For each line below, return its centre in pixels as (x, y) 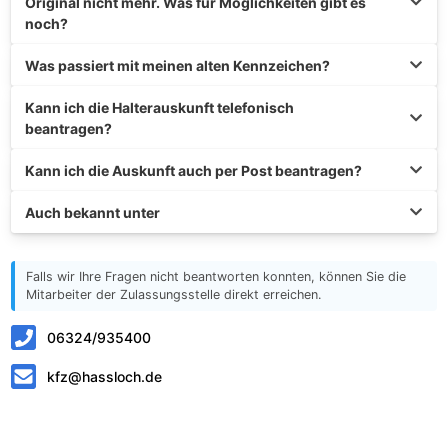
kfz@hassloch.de (104, 376)
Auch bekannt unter (92, 212)
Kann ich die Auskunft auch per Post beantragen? (193, 170)
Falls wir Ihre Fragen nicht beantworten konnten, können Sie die (215, 276)
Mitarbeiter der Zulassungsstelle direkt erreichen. (173, 294)
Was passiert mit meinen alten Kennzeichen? (177, 65)
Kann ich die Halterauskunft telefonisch (159, 107)
